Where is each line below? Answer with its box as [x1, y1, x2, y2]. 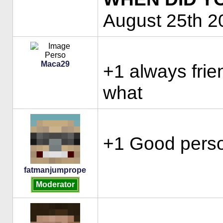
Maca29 [40, 60, 70, 69]
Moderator [35, 180, 75, 189]
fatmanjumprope [24, 166, 86, 175]
